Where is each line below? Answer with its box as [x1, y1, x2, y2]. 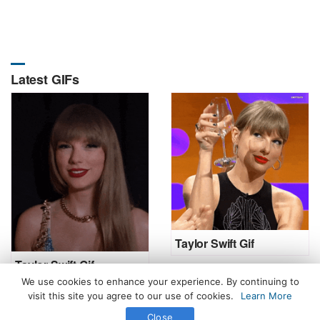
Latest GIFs [11, 69, 80, 89]
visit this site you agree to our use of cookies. [28, 290, 234, 301]
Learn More [241, 290, 292, 301]
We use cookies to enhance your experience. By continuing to [21, 276, 299, 287]
